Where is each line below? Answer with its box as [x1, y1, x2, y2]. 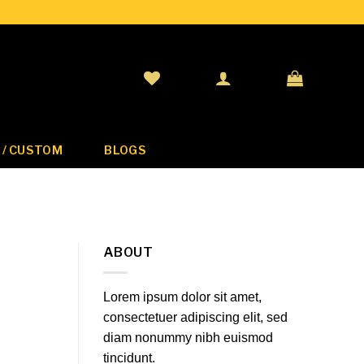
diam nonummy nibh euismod [103, 330, 273, 344]
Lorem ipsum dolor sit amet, [103, 289, 262, 304]
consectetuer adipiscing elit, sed [103, 310, 288, 324]
